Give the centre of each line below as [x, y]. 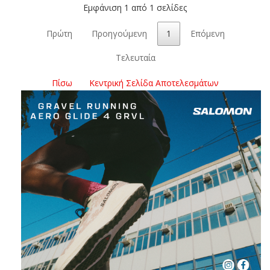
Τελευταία [136, 57]
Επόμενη [208, 33]
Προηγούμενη [119, 33]
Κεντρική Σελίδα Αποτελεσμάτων [154, 83]
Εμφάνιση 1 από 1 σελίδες [135, 8]
